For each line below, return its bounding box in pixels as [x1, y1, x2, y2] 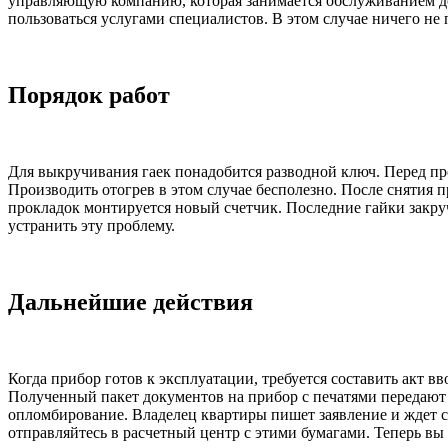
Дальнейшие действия [8, 288, 253, 315]
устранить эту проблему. [8, 216, 175, 234]
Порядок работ [8, 81, 170, 108]
